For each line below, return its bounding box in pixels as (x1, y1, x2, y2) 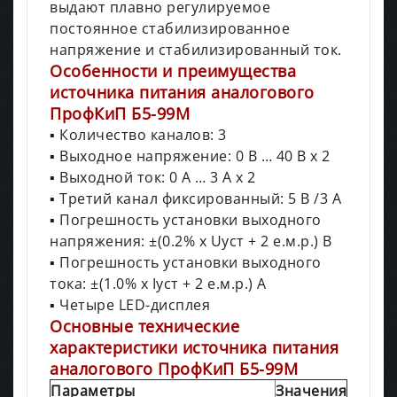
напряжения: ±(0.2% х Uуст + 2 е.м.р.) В (50, 230, 332, 251)
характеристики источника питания (50, 336, 339, 358)
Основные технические (50, 315, 239, 337)
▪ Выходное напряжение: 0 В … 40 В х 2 (50, 145, 331, 166)
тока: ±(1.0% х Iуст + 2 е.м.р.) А (50, 273, 267, 293)
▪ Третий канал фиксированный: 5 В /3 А (50, 188, 341, 208)
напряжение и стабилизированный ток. (50, 39, 342, 59)
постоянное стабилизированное (50, 18, 290, 38)
